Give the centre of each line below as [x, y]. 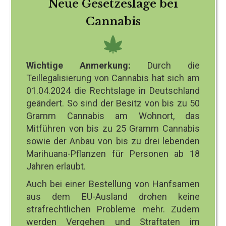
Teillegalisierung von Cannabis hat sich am [113, 78]
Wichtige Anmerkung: [78, 65]
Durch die [165, 65]
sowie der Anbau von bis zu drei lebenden [113, 141]
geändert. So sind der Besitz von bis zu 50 [113, 103]
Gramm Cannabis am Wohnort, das [113, 116]
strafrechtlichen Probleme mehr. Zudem [113, 209]
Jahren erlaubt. [56, 166]
